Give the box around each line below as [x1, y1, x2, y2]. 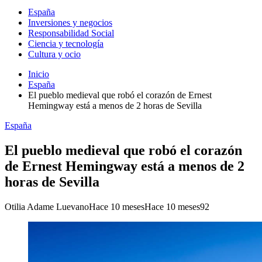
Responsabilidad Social [28, 28, 114, 38]
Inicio [28, 69, 49, 79]
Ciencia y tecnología [28, 39, 104, 49]
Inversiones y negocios [28, 18, 112, 27]
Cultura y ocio [28, 49, 81, 59]
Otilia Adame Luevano [5, 201, 89, 212]
